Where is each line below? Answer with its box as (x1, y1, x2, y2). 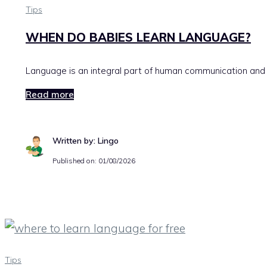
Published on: (52, 156, 98, 166)
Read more (26, 89, 74, 101)
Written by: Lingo (52, 135, 119, 147)
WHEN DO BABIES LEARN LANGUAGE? (26, 29, 251, 45)
